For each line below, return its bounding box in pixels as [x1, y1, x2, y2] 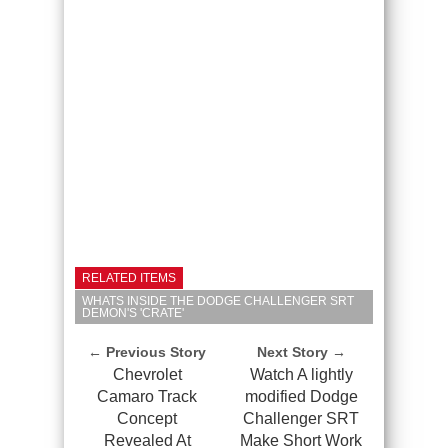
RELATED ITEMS [82, 270, 176, 285]
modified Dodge [244, 387, 358, 405]
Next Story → [256, 343, 346, 360]
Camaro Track [97, 387, 197, 405]
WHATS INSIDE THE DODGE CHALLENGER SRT [82, 293, 354, 308]
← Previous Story [88, 343, 206, 360]
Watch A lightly [249, 365, 353, 383]
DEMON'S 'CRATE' [82, 305, 184, 320]
